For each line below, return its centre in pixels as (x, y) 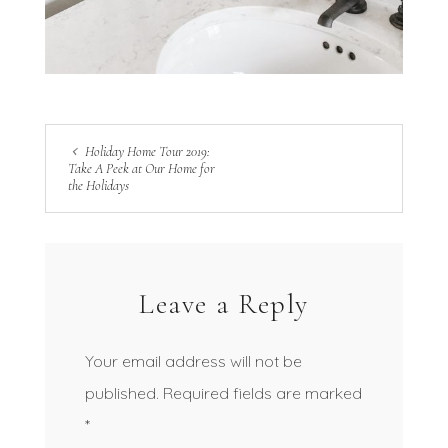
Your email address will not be (193, 360)
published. (121, 392)
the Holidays (98, 185)
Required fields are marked (262, 392)
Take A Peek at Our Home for (141, 168)
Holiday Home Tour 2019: (147, 151)
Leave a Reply (224, 303)
